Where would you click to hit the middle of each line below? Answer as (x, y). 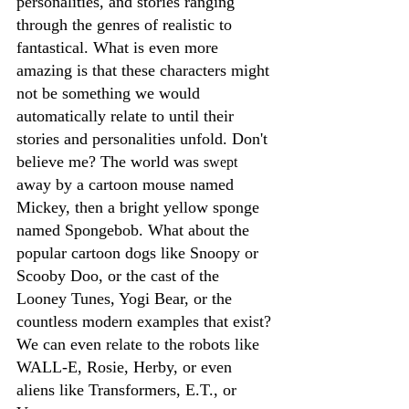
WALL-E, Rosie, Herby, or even (126, 367)
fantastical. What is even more (120, 48)
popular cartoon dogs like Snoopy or (140, 253)
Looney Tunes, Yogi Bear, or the (126, 299)
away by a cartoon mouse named (127, 185)
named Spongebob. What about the (135, 231)
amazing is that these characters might (145, 71)
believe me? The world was (110, 162)
